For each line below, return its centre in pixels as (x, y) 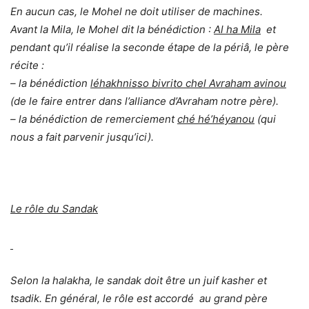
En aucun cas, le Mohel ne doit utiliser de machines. (137, 12)
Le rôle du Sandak (54, 209)
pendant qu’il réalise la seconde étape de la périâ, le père (150, 48)
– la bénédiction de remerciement (94, 119)
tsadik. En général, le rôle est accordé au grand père (139, 299)
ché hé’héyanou (216, 119)
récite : (27, 66)
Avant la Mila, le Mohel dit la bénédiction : (112, 30)
